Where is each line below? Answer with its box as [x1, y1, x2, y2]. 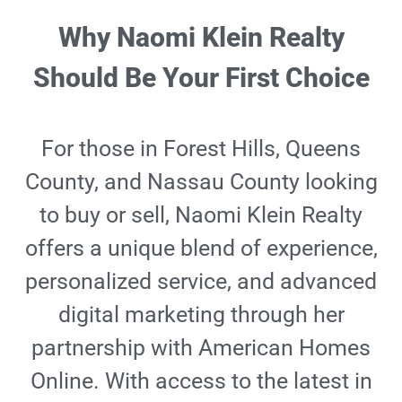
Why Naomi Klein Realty [57, 22, 345, 53]
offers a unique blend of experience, [24, 235, 378, 261]
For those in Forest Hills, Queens [41, 135, 361, 162]
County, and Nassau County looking [24, 169, 378, 195]
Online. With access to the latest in [30, 368, 372, 394]
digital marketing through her [57, 301, 345, 328]
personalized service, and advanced [25, 268, 377, 294]
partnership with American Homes [31, 335, 371, 361]
